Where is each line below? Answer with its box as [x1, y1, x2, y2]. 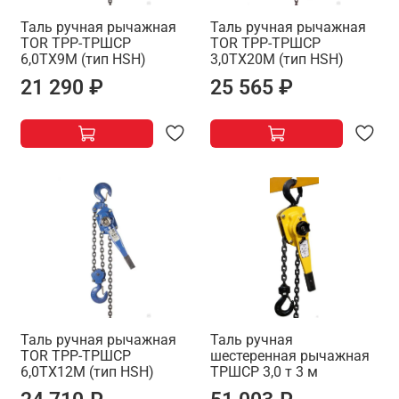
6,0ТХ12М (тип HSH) [20, 362, 154, 380]
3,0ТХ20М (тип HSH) [210, 51, 344, 69]
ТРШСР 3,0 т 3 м [210, 362, 318, 380]
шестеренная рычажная [210, 346, 370, 364]
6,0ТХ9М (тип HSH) [20, 51, 146, 69]
